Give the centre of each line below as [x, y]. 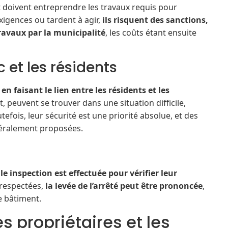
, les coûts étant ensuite [151, 32]
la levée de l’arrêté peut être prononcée [124, 186]
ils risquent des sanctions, [155, 20]
